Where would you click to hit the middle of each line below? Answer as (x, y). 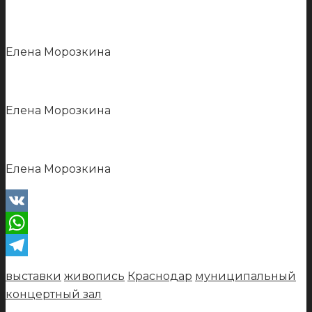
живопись (94, 276)
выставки (33, 276)
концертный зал (54, 294)
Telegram (32, 267)
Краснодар (160, 276)
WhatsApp (35, 244)
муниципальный (245, 276)
